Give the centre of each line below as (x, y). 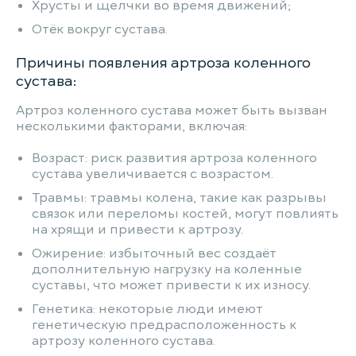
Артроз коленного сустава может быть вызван (172, 110)
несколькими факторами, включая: (132, 126)
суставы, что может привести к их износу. (171, 285)
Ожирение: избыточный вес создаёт (154, 253)
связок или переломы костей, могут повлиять (185, 214)
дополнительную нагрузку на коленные (167, 269)
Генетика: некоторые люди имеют (147, 309)
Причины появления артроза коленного (163, 62)
